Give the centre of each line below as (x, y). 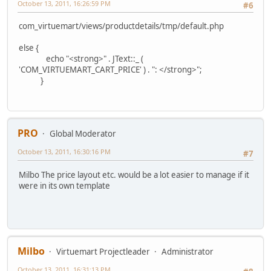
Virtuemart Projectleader (103, 252)
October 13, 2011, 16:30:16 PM (64, 152)
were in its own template (64, 185)
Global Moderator (83, 134)
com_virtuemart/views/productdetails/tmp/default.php (121, 26)
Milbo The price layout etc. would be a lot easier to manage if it (134, 175)
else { (29, 48)
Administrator (188, 252)
